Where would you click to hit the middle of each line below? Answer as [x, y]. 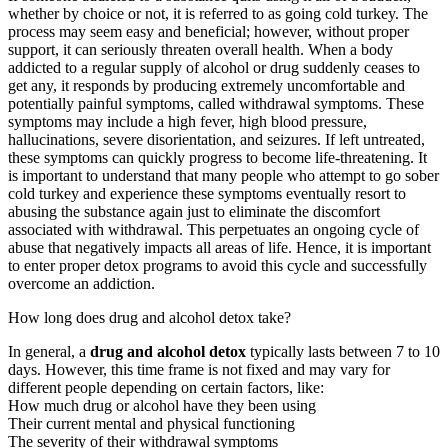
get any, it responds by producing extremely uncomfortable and [206, 85]
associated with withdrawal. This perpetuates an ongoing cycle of [213, 229]
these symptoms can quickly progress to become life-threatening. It [217, 157]
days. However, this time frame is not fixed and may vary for [199, 369]
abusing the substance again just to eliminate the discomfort [194, 211]
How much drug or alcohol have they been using [162, 405]
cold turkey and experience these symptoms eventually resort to [207, 193]
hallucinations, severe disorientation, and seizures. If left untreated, [216, 139]
